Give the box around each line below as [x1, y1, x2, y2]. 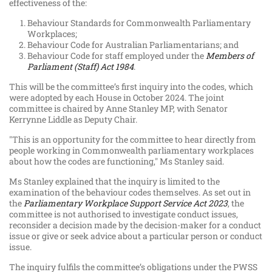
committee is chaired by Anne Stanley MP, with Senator [9, 103, 228, 115]
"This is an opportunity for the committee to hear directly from [9, 134, 256, 146]
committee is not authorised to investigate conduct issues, [9, 208, 238, 220]
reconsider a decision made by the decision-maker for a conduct [9, 219, 261, 231]
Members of [206, 50, 254, 62]
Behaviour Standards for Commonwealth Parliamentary [27, 17, 251, 29]
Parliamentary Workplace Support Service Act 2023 [24, 197, 228, 209]
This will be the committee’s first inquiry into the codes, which [9, 81, 253, 93]
